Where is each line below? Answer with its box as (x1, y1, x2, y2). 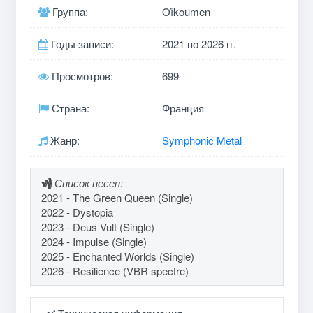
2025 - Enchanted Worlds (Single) (41, 249, 194, 264)
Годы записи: (48, 36, 114, 52)
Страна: (48, 101, 89, 116)
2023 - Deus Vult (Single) (41, 219, 154, 235)
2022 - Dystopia (41, 205, 113, 220)
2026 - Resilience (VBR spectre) (41, 263, 189, 279)
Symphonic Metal (161, 133, 242, 148)
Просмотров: (48, 68, 113, 84)
